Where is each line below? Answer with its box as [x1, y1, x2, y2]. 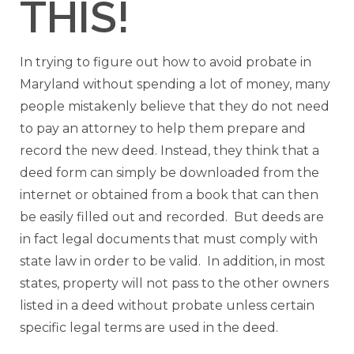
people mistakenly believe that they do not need [20, 99, 330, 115]
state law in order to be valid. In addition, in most [20, 254, 326, 269]
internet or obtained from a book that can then [20, 187, 318, 203]
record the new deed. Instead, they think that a [20, 143, 319, 159]
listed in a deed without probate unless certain [20, 298, 314, 314]
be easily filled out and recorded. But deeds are [20, 209, 324, 225]
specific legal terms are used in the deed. [20, 320, 278, 336]
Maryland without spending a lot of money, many [20, 77, 330, 92]
